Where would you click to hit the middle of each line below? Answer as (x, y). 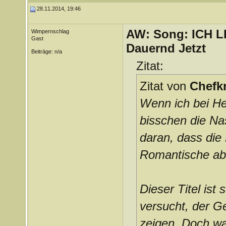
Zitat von (164, 86)
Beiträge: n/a (46, 51)
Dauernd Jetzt (166, 48)
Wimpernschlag (50, 31)
